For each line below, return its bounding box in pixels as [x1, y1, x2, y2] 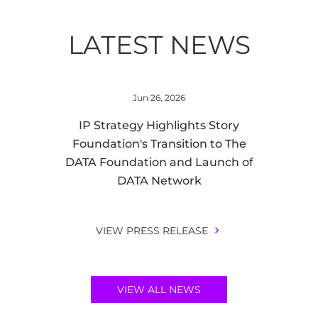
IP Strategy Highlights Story [79, 119, 239, 132]
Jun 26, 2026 [133, 92, 185, 103]
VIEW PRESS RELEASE [95, 224, 208, 237]
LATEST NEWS [67, 29, 251, 60]
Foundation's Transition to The [72, 137, 246, 150]
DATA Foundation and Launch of [65, 155, 253, 169]
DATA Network [116, 174, 202, 187]
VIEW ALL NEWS [117, 283, 201, 296]
